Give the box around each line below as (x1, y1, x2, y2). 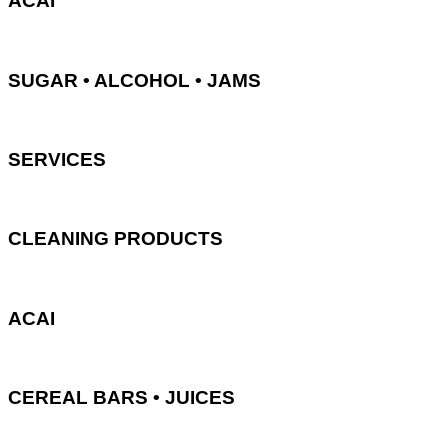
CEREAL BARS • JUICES (8, 387, 235, 409)
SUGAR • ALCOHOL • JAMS (8, 69, 261, 91)
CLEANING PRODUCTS (8, 228, 223, 250)
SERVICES (8, 149, 106, 171)
